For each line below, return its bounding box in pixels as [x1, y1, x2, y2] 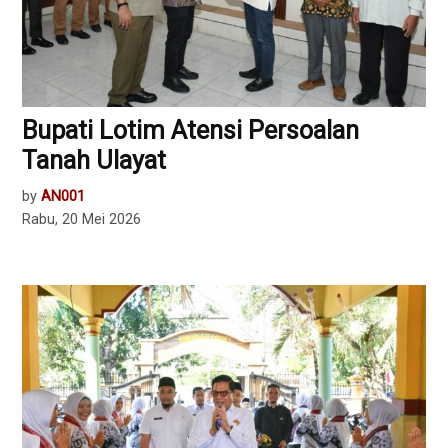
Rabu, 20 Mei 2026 [22, 211, 142, 229]
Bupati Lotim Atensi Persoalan [22, 116, 360, 146]
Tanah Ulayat [22, 146, 167, 176]
